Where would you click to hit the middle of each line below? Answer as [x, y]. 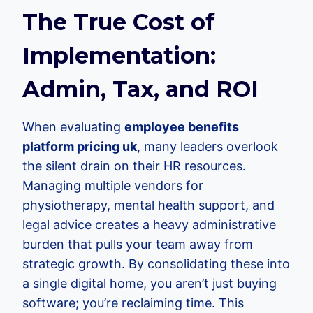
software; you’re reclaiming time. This [133, 303]
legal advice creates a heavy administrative [149, 225]
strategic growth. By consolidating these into [156, 264]
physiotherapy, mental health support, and [148, 205]
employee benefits [182, 127]
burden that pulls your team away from [138, 244]
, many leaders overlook [208, 146]
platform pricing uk [80, 146]
